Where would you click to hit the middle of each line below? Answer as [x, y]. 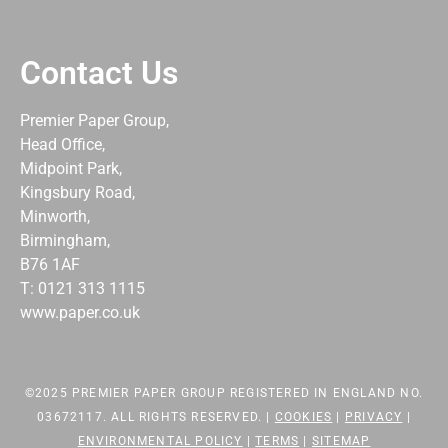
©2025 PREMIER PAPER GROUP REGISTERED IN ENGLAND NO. [224, 393]
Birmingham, [65, 241]
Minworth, [55, 217]
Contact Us [99, 73]
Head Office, [62, 145]
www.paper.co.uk [80, 313]
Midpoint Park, [71, 169]
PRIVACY [373, 417]
